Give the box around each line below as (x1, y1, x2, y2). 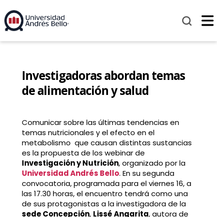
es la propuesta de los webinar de (21, 148, 145, 158)
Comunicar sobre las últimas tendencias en (21, 117, 179, 128)
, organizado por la (118, 158, 186, 169)
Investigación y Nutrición (21, 158, 119, 169)
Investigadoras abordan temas (21, 67, 185, 84)
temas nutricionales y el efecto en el (21, 127, 155, 138)
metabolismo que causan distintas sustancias (21, 138, 192, 148)
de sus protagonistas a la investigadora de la (21, 199, 186, 209)
